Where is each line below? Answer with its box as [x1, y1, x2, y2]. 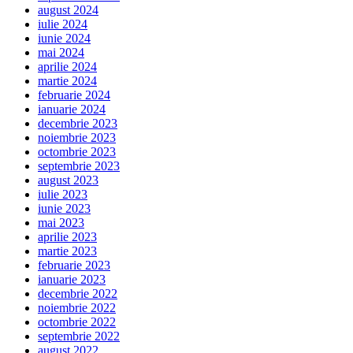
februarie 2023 [38, 258, 110, 272]
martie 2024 [38, 73, 97, 87]
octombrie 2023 [38, 144, 116, 158]
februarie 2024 [38, 87, 110, 102]
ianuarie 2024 [38, 102, 106, 116]
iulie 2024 [38, 17, 87, 31]
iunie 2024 [38, 31, 91, 45]
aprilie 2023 [38, 229, 97, 243]
